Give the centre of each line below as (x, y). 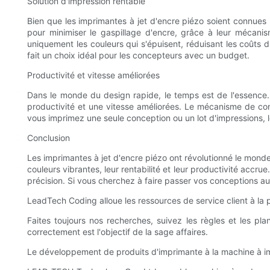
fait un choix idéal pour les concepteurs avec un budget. (138, 55)
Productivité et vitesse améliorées (93, 75)
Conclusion (49, 138)
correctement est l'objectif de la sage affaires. (118, 232)
